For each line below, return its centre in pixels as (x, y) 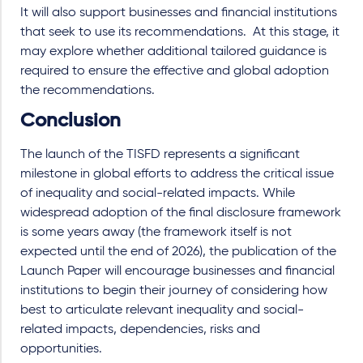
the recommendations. (88, 91)
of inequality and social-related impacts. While (158, 194)
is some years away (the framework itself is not (156, 233)
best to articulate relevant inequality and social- (162, 310)
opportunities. (61, 349)
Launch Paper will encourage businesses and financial (177, 271)
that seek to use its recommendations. (133, 32)
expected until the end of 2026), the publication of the (178, 252)
